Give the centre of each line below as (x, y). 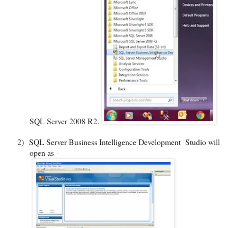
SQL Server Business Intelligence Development (105, 141)
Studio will (203, 141)
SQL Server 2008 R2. (65, 121)
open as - (44, 152)
